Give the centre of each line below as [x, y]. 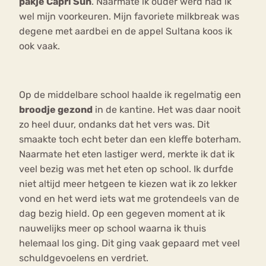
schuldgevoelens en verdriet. [85, 258]
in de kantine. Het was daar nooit [167, 109]
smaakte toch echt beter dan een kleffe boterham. [130, 139]
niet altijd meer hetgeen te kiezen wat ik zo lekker [128, 183]
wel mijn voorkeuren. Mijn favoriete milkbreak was [129, 16]
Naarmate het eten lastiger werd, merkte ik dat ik [127, 154]
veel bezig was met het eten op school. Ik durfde [126, 169]
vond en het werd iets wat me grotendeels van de [129, 198]
